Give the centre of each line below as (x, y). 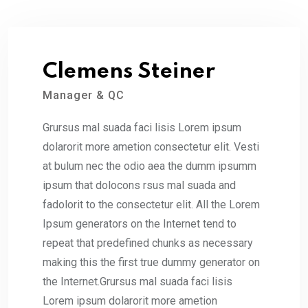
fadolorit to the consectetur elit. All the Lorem (151, 204)
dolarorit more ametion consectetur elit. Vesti (151, 146)
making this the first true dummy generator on (151, 262)
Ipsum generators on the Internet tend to (140, 223)
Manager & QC (84, 95)
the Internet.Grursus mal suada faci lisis (137, 281)
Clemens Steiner (129, 71)
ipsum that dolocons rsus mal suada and (139, 185)
